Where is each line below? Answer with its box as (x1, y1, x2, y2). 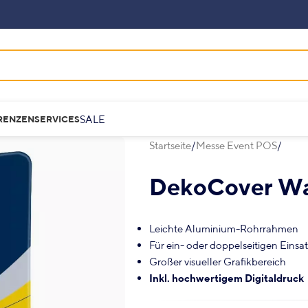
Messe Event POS (195, 139, 277, 151)
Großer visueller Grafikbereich (148, 255, 286, 267)
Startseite (148, 139, 191, 151)
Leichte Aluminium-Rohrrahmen (148, 222, 298, 234)
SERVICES (34, 113, 80, 124)
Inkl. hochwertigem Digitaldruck (148, 272, 304, 284)
